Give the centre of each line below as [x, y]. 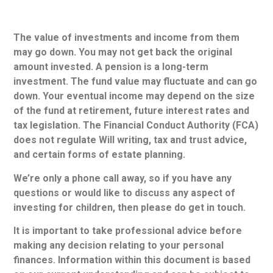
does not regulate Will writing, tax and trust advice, [130, 140]
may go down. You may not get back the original [123, 52]
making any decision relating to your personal [119, 246]
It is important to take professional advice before [128, 231]
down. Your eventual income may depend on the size [134, 96]
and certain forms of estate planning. [100, 155]
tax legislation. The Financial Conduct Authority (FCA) [136, 126]
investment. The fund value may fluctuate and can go [136, 82]
